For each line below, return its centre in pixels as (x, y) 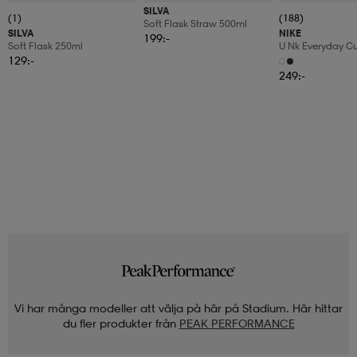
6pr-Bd (294, 59)
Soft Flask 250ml (45, 46)
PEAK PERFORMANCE (237, 323)
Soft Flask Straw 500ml (195, 24)
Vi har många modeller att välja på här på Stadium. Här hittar (178, 308)
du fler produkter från (119, 323)
